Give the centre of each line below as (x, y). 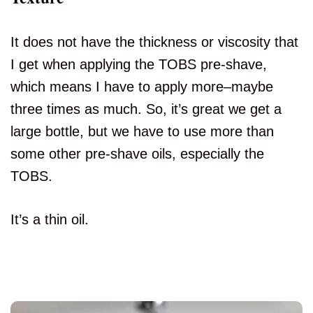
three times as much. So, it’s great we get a (146, 109)
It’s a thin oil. (50, 220)
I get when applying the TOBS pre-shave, (139, 65)
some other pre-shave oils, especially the (137, 154)
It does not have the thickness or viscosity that (154, 42)
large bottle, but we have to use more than (142, 132)
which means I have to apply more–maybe (142, 87)
